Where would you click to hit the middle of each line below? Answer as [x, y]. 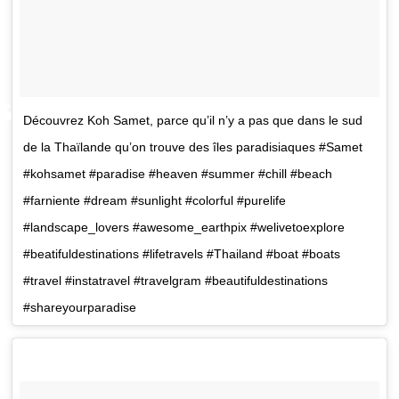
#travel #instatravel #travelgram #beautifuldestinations [176, 280]
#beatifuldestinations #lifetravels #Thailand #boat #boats [182, 253]
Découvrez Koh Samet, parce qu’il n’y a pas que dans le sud [193, 120]
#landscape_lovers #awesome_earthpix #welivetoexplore [184, 227]
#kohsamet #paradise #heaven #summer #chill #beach [178, 173]
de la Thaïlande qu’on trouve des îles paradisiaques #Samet [193, 147]
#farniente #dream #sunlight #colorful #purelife [155, 200]
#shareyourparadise [80, 307]
